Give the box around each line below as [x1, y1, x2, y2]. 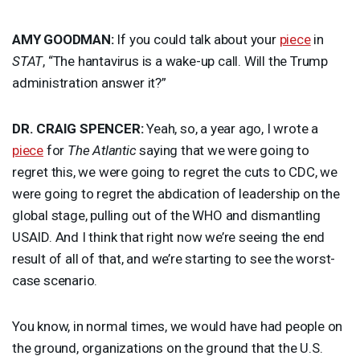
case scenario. [12, 272, 98, 288]
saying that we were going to [136, 141, 309, 158]
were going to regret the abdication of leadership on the [12, 185, 340, 202]
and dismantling [222, 207, 321, 223]
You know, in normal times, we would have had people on [12, 317, 343, 334]
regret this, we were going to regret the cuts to [12, 163, 289, 180]
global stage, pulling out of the [12, 207, 193, 223]
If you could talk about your [113, 31, 280, 47]
